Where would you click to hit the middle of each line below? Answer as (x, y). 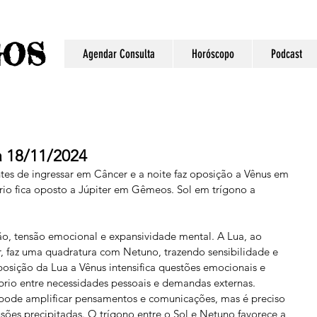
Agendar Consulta (119, 54)
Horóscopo (213, 54)
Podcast (286, 54)
